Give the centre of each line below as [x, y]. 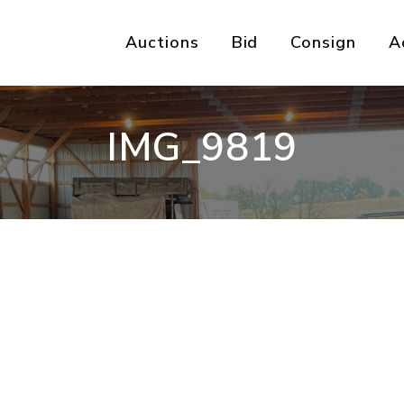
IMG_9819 [202, 147]
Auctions [162, 42]
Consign [323, 42]
